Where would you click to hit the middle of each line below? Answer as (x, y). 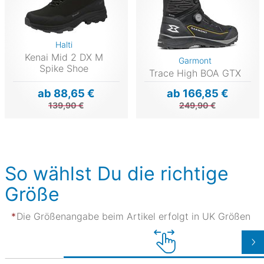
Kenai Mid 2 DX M (64, 57)
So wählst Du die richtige (117, 173)
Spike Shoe (64, 68)
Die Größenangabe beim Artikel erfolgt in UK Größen (133, 216)
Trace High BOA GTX (195, 73)
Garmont (195, 60)
